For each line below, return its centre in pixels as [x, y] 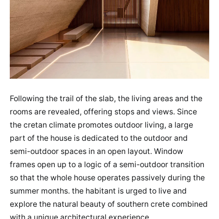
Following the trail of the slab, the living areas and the [106, 99]
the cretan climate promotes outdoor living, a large [101, 125]
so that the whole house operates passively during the [107, 178]
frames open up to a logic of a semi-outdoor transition [107, 165]
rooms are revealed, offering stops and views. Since [103, 112]
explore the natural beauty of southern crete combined [109, 204]
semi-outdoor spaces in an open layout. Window [97, 152]
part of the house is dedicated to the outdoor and [99, 138]
